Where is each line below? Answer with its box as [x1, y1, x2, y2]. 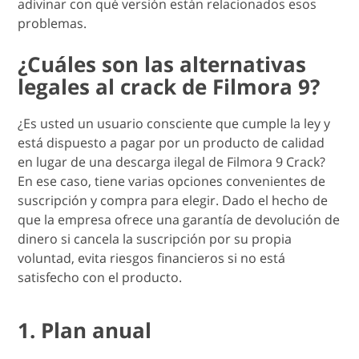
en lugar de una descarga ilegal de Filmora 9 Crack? [18, 152, 326, 171]
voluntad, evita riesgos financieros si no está [18, 248, 286, 267]
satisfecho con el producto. [18, 268, 183, 286]
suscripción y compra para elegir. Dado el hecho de [18, 191, 329, 209]
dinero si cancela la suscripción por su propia [18, 229, 292, 248]
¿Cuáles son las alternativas [18, 49, 307, 79]
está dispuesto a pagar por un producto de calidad [18, 133, 325, 151]
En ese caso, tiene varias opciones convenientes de [18, 171, 326, 190]
